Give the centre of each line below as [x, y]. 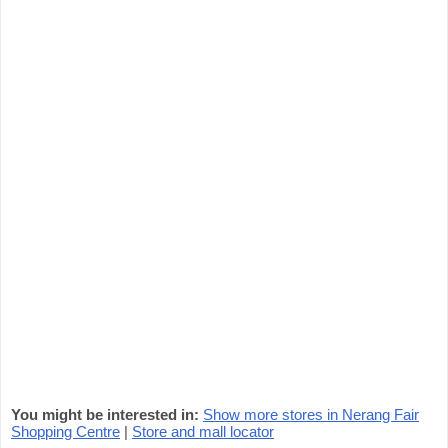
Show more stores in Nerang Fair [311, 414]
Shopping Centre [65, 431]
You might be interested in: [105, 414]
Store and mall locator [203, 431]
